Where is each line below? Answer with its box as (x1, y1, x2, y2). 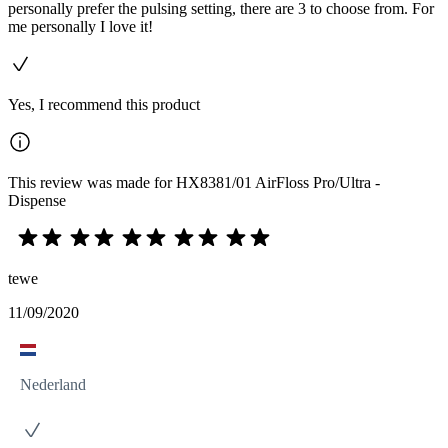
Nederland (20, 376, 86, 393)
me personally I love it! (8, 18, 153, 35)
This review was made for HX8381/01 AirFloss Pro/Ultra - (8, 174, 380, 191)
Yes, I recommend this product (8, 96, 200, 113)
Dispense (8, 192, 66, 209)
